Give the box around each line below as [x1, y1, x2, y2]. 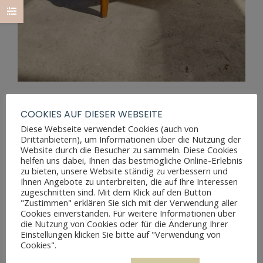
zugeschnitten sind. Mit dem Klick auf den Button [21, 186, 211, 198]
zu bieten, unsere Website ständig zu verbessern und [21, 165, 228, 177]
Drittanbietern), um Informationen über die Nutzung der [21, 133, 241, 145]
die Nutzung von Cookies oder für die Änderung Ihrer [21, 218, 228, 230]
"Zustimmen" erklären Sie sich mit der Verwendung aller [21, 197, 238, 208]
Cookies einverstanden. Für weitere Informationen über [21, 207, 236, 219]
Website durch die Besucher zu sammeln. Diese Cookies [21, 144, 238, 156]
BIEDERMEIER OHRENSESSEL [70, 92, 193, 106]
